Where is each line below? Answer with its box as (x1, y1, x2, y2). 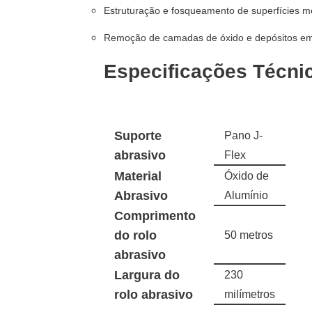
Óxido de (224, 169, 270, 182)
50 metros (224, 228, 274, 241)
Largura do (114, 268, 180, 282)
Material (114, 169, 162, 183)
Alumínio (224, 189, 269, 201)
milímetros (224, 288, 276, 300)
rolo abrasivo (114, 288, 194, 302)
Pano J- (224, 129, 263, 141)
